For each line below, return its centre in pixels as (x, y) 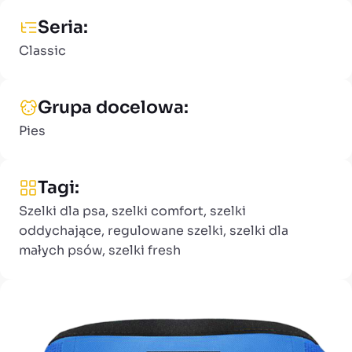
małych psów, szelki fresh (100, 250)
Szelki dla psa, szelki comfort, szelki (132, 211)
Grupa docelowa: (113, 107)
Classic (42, 50)
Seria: (63, 27)
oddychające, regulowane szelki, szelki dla (154, 230)
